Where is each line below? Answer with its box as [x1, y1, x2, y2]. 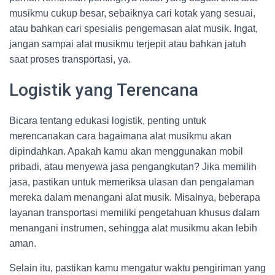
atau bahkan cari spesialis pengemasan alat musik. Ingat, [9, 23, 258, 34]
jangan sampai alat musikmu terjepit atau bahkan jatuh [9, 39, 246, 49]
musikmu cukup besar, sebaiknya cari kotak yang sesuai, [9, 8, 255, 18]
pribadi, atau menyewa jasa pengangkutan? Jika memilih [9, 161, 257, 172]
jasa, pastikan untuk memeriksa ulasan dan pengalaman [9, 177, 254, 187]
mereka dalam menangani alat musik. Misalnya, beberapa [9, 192, 260, 203]
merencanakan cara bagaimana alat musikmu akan [9, 131, 231, 141]
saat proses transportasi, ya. [9, 54, 131, 64]
